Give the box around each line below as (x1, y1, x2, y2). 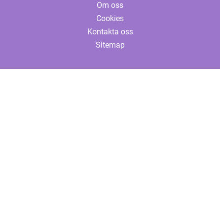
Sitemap (95, 40, 125, 50)
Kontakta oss (87, 27, 133, 36)
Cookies (96, 14, 124, 23)
